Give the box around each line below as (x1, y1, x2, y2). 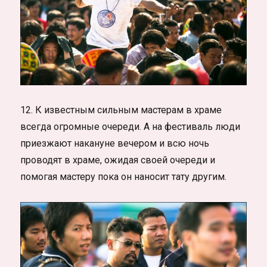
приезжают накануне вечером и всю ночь (20, 138, 210, 150)
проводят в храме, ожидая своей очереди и (20, 154, 216, 166)
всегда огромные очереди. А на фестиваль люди (20, 121, 241, 133)
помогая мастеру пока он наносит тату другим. (20, 171, 227, 183)
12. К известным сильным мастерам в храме (20, 104, 222, 116)
